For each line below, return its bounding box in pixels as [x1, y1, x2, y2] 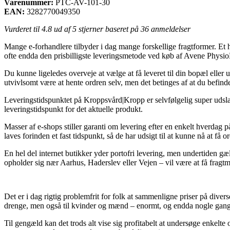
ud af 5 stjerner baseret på [52, 24, 141, 33]
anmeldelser [149, 24, 190, 33]
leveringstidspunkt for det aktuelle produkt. [4, 104, 143, 113]
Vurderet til [4, 24, 42, 33]
